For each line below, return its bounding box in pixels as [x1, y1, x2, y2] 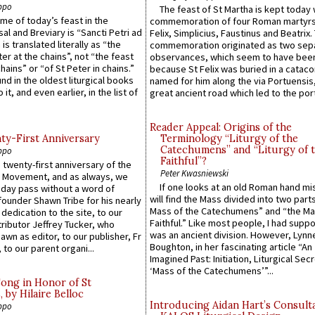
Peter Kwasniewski [160, 167, 229, 179]
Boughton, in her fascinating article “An [150, 240, 312, 254]
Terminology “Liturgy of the [160, 132, 298, 146]
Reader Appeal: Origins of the [150, 121, 292, 134]
